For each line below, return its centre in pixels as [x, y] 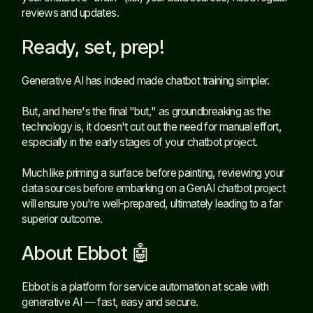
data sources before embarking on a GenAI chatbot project [154, 188]
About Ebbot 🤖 [86, 253]
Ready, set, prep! [93, 46]
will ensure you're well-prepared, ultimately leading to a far [152, 203]
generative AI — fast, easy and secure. [110, 302]
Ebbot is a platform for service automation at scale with [145, 286]
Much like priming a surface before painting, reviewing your [153, 173]
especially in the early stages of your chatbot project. [140, 142]
